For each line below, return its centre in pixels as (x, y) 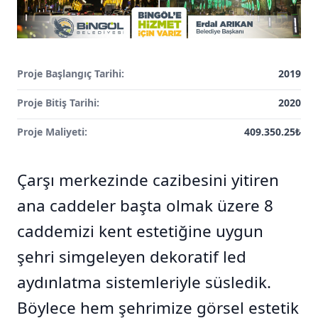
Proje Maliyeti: (52, 132)
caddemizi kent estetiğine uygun (140, 231)
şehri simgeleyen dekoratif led (132, 257)
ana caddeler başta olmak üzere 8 (145, 205)
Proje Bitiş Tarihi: (58, 103)
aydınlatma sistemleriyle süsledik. (144, 282)
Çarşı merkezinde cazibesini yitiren (148, 180)
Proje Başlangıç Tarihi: (71, 73)
